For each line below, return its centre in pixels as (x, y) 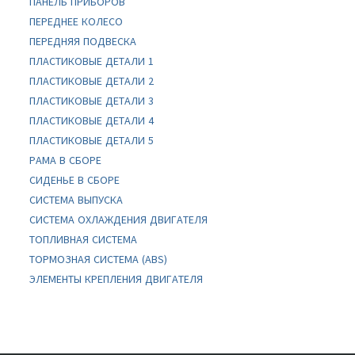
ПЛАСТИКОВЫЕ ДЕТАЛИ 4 (92, 120)
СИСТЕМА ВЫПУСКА (76, 200)
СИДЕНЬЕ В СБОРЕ (75, 180)
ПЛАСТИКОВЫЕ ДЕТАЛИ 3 (92, 101)
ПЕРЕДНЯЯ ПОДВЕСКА (83, 41)
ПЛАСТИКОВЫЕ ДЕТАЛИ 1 (92, 61)
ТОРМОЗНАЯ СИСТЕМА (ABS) (99, 259)
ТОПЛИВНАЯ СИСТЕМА (84, 239)
